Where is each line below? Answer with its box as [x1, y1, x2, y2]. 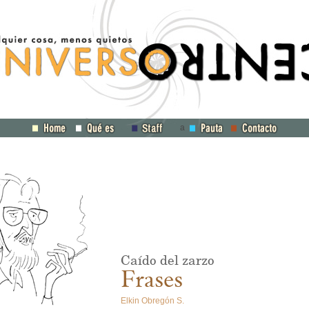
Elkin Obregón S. [121, 296, 184, 306]
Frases [121, 266, 183, 296]
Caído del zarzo [121, 252, 215, 268]
